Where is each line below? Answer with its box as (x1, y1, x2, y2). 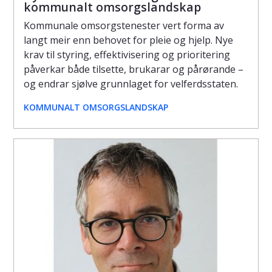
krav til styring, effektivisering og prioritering (24, 47, 230, 61)
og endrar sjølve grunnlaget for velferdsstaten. (24, 76, 238, 90)
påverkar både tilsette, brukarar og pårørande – (24, 62, 243, 76)
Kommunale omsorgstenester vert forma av (24, 18, 224, 32)
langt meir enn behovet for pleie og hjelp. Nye (24, 33, 233, 47)
